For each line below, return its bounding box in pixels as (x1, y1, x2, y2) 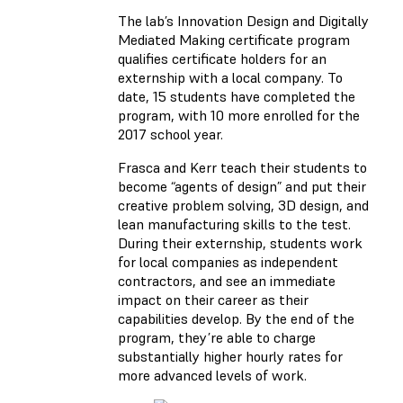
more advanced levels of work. (118, 365, 307, 384)
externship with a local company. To (118, 67, 343, 86)
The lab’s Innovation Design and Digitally (118, 11, 369, 30)
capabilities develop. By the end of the (118, 309, 354, 327)
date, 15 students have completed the (118, 86, 355, 105)
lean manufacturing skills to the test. (118, 214, 351, 233)
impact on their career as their (118, 290, 309, 309)
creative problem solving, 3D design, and (118, 195, 369, 214)
